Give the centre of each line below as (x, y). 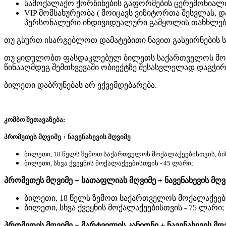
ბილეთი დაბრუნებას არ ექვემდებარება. (80, 85)
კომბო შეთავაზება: (35, 120)
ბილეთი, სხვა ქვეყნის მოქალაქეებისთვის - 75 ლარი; (124, 207)
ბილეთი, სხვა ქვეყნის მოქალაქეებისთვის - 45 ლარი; (109, 163)
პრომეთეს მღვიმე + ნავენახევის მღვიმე (68, 137)
